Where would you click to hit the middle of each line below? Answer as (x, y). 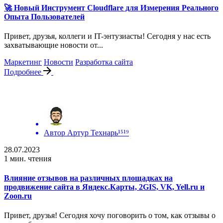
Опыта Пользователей (44, 16)
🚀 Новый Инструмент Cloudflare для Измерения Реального (111, 7)
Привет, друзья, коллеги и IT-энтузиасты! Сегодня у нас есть (107, 36)
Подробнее (24, 72)
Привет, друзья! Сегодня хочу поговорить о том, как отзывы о (110, 216)
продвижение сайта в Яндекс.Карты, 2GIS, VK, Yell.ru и (104, 187)
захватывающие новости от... (54, 45)
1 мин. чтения (28, 158)
